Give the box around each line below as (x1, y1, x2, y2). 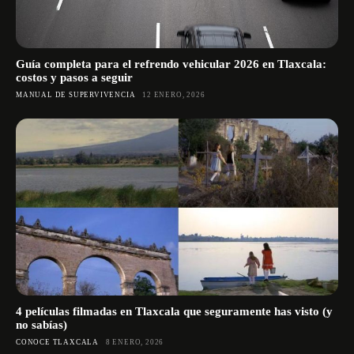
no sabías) (16, 318, 67, 332)
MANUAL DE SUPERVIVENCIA (16, 90, 136, 99)
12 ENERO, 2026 (142, 90, 205, 99)
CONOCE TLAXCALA (16, 338, 99, 347)
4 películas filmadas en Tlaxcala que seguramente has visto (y (16, 305, 333, 318)
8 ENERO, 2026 (105, 338, 164, 347)
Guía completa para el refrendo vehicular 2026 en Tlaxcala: (16, 57, 326, 70)
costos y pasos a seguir (16, 70, 133, 84)
